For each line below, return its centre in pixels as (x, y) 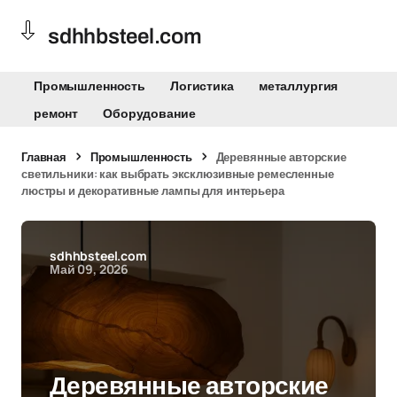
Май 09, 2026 (90, 269)
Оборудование (149, 113)
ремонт (56, 113)
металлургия (298, 86)
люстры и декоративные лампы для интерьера (153, 191)
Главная (44, 157)
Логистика (202, 86)
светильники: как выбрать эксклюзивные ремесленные (178, 174)
